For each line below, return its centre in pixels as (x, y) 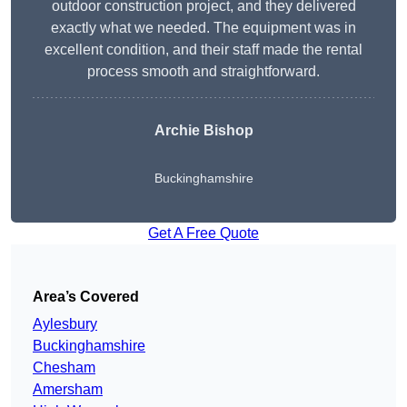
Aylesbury (65, 324)
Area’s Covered (86, 297)
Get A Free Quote (203, 233)
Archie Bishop (203, 131)
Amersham (68, 390)
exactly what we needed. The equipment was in (203, 28)
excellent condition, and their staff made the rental (203, 50)
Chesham (64, 368)
